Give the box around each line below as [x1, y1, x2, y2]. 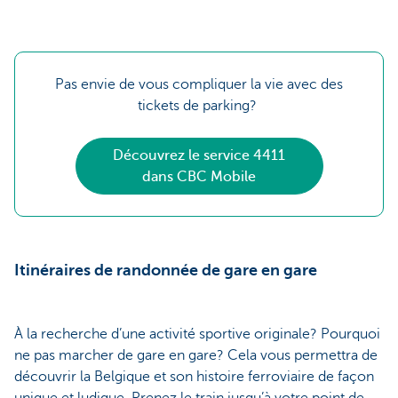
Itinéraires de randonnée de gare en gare [14, 261, 321, 280]
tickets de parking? [138, 98, 260, 115]
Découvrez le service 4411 [113, 147, 285, 164]
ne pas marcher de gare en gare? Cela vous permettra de [14, 347, 378, 364]
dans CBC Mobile [142, 169, 256, 186]
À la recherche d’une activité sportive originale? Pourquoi [14, 326, 380, 343]
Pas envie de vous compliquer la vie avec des [55, 76, 343, 93]
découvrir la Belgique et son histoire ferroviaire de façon [14, 369, 374, 386]
